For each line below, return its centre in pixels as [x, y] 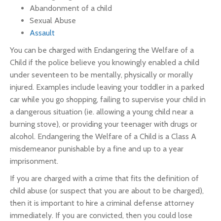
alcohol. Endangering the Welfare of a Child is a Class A [103, 136]
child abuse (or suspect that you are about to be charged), [107, 191]
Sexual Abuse [53, 20]
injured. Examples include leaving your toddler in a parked [107, 87]
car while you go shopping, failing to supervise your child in [108, 99]
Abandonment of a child [71, 8]
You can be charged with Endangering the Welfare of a [102, 50]
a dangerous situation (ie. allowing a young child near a [102, 112]
